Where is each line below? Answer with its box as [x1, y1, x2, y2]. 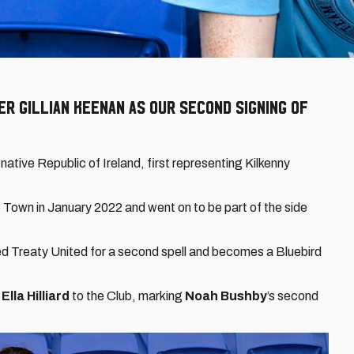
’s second [267, 289, 318, 303]
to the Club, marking [72, 289, 185, 303]
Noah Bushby [185, 289, 267, 303]
